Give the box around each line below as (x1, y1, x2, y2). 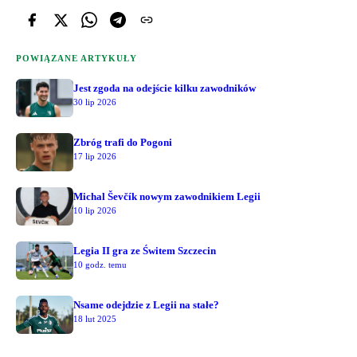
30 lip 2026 (73, 97, 116, 108)
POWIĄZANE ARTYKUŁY (16, 53, 137, 64)
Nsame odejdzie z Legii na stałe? (73, 299, 219, 312)
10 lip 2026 (73, 206, 116, 216)
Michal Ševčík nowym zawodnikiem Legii (73, 190, 261, 203)
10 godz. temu (73, 260, 127, 270)
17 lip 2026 (73, 151, 116, 162)
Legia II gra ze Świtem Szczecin (73, 245, 216, 257)
